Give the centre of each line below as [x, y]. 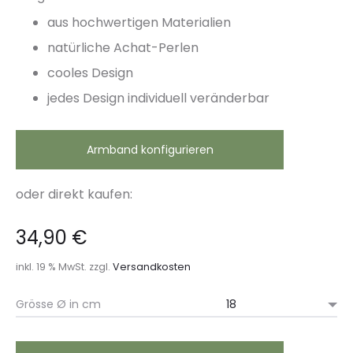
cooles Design [90, 73]
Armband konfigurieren [150, 150]
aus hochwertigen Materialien [139, 22]
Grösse [35, 304]
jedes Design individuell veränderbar [158, 98]
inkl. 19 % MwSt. [51, 267]
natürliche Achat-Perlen [123, 48]
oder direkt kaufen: [74, 194]
